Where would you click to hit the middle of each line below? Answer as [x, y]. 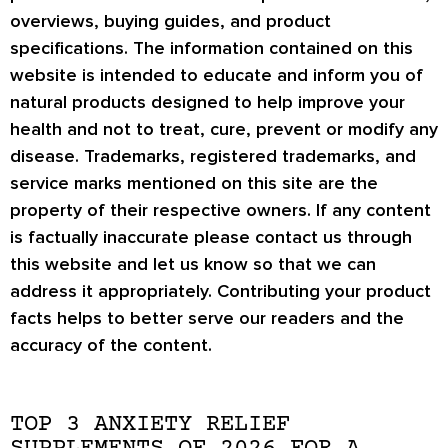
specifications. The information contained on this [211, 47]
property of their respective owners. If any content [220, 209]
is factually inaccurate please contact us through [211, 236]
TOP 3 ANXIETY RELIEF [150, 425]
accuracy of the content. [111, 344]
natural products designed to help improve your [207, 101]
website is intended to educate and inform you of [216, 74]
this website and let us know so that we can [193, 263]
